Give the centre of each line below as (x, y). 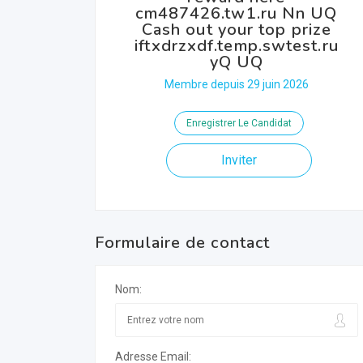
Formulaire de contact (183, 243)
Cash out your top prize (237, 30)
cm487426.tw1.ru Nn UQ (237, 13)
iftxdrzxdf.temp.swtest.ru (237, 46)
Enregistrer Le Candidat (239, 123)
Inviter (239, 160)
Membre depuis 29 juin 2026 (237, 84)
